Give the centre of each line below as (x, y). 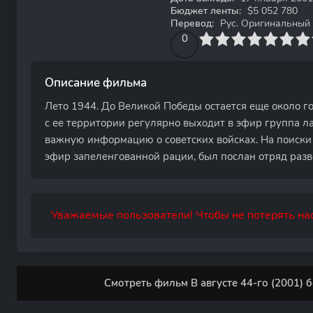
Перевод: (192, 23)
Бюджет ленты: (206, 11)
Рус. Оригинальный (264, 23)
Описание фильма (96, 83)
